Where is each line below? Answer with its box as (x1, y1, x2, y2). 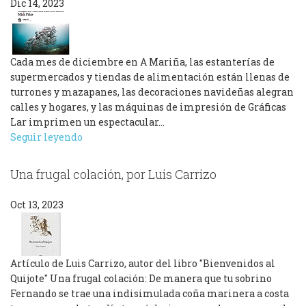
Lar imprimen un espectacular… (10, 115, 165, 128)
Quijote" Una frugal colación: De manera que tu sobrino (10, 272, 272, 286)
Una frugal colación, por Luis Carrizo (10, 165, 217, 182)
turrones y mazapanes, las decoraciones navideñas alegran (10, 85, 294, 98)
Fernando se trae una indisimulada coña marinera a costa (10, 287, 289, 301)
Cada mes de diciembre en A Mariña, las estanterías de (10, 55, 275, 68)
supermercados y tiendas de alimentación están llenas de (10, 70, 290, 83)
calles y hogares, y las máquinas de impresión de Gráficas (10, 100, 286, 113)
